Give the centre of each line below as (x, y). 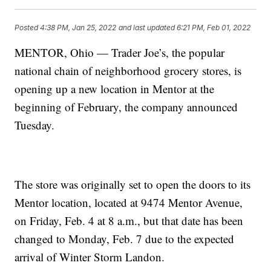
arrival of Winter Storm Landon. (90, 257)
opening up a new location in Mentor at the (115, 89)
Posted (28, 27)
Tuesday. (35, 125)
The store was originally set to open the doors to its (133, 184)
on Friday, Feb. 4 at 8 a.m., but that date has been (129, 221)
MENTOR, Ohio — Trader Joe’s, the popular (120, 53)
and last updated (147, 27)
